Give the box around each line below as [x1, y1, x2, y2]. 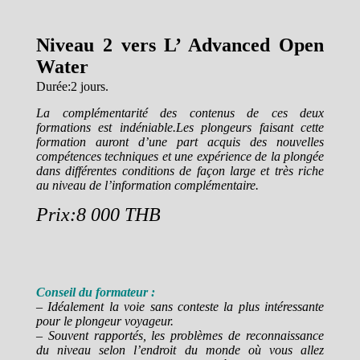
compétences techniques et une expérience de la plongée [36, 149, 324, 163]
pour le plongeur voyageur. [36, 313, 174, 328]
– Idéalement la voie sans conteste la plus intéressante [36, 299, 324, 313]
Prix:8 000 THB [36, 203, 161, 225]
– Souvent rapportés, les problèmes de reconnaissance [36, 328, 324, 342]
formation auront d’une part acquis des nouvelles [36, 134, 324, 149]
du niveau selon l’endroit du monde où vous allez [36, 342, 324, 357]
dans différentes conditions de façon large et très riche [36, 163, 324, 178]
